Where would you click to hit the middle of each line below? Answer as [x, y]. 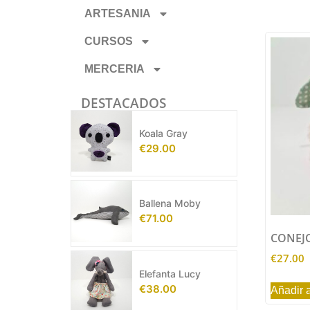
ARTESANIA [118, 13]
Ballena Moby [170, 203]
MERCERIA [115, 69]
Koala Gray [164, 134]
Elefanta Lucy [170, 273]
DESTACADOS [124, 103]
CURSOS [109, 41]
